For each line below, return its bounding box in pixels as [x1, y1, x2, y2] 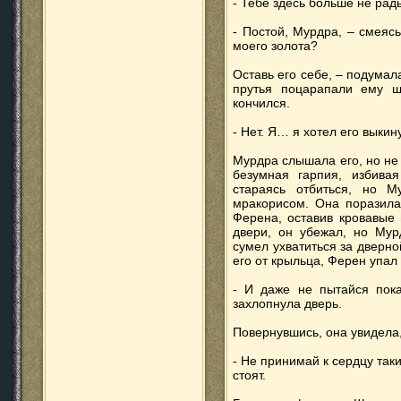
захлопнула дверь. [233, 296, 342, 311]
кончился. [233, 96, 290, 110]
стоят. [233, 368, 266, 382]
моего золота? [233, 38, 318, 53]
